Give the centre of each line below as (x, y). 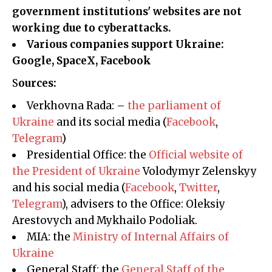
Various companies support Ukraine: (125, 45)
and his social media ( (69, 188)
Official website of (196, 155)
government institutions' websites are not (127, 12)
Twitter (198, 188)
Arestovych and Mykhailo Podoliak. (105, 221)
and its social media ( (110, 122)
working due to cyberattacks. (92, 28)
